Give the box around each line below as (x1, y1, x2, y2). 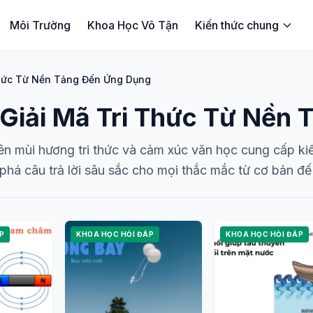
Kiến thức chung (194, 18, 279, 32)
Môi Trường (9, 18, 71, 32)
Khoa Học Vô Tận (87, 18, 178, 32)
